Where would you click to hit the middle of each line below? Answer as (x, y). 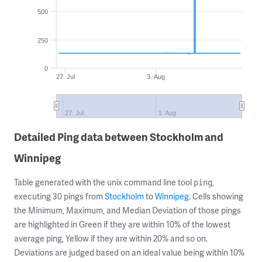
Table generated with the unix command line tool (104, 182)
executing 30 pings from (59, 196)
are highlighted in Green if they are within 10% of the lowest (122, 224)
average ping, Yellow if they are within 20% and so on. (111, 238)
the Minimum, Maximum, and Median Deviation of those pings (127, 210)
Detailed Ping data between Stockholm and (119, 137)
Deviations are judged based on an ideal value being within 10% (129, 252)
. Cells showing (216, 196)
